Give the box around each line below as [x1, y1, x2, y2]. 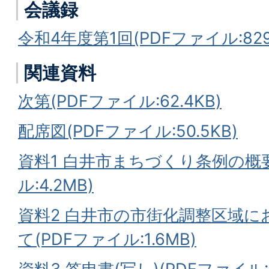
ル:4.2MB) [18, 175, 94, 195]
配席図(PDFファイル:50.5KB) [18, 121, 238, 141]
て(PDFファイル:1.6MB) [18, 229, 196, 249]
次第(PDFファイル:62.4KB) [18, 91, 222, 111]
